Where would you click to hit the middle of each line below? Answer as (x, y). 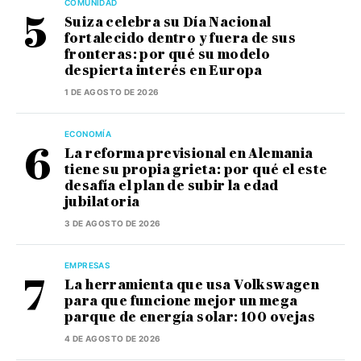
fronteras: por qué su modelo (168, 55)
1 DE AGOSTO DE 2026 (112, 92)
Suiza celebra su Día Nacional (168, 23)
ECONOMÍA (88, 134)
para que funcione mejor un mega (181, 301)
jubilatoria (102, 202)
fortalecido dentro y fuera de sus (180, 39)
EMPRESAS (87, 266)
